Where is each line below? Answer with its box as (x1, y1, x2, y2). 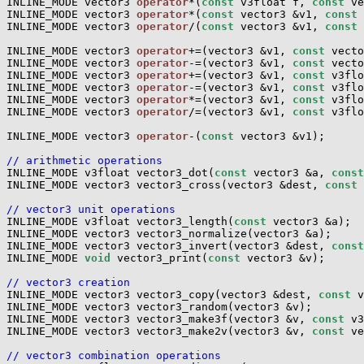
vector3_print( (110, 252, 208, 264)
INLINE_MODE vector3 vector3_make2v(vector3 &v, (6, 325, 312, 337)
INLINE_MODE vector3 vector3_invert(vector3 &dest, (6, 240, 331, 252)
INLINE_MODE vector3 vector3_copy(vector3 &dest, (6, 288, 318, 301)
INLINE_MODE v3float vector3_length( (6, 215, 234, 227)
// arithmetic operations (6, 154, 162, 167)
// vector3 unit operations (6, 203, 175, 215)
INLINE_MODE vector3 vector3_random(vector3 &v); (6, 301, 312, 313)
